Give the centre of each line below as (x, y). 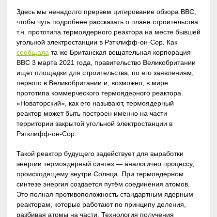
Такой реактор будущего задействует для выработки (100, 153)
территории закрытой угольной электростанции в (94, 123)
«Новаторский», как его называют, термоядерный (95, 103)
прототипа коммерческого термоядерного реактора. (100, 93)
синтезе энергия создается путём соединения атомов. (103, 184)
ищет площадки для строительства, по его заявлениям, (105, 72)
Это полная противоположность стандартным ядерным (105, 194)
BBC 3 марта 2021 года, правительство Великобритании (106, 62)
